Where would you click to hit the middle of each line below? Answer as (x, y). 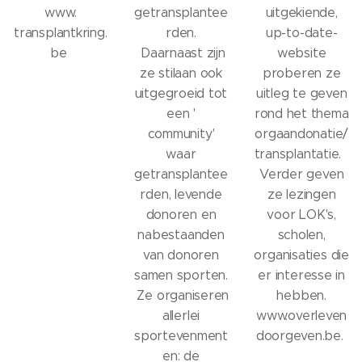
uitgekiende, (301, 12)
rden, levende (181, 194)
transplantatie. (301, 154)
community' (181, 133)
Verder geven (302, 174)
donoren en (181, 214)
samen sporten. (181, 275)
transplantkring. (61, 32)
